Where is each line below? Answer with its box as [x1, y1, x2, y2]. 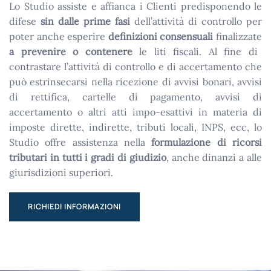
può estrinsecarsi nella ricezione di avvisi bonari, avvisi [9, 75, 262, 88]
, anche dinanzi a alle [166, 151, 263, 163]
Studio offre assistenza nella [9, 135, 152, 148]
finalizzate [213, 30, 263, 42]
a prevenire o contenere [9, 45, 132, 57]
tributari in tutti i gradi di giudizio [9, 151, 166, 163]
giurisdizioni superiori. [9, 166, 113, 178]
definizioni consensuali [108, 30, 214, 42]
